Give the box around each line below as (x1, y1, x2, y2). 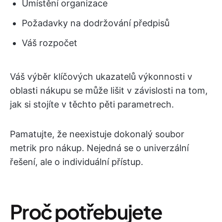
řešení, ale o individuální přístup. (10, 157, 143, 167)
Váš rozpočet (22, 38, 77, 48)
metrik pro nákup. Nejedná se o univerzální (10, 143, 189, 153)
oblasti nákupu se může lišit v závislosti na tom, (10, 85, 208, 96)
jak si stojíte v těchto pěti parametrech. (10, 99, 174, 110)
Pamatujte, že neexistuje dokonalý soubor (10, 129, 184, 139)
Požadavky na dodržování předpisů (22, 18, 169, 28)
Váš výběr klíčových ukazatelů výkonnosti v (10, 71, 192, 82)
